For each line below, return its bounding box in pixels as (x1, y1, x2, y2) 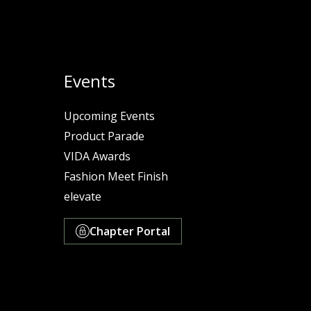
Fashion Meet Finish (63, 169, 168, 185)
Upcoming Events (63, 108, 155, 124)
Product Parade (63, 128, 144, 144)
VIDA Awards (63, 149, 131, 165)
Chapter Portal (89, 223, 170, 239)
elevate (63, 189, 101, 205)
